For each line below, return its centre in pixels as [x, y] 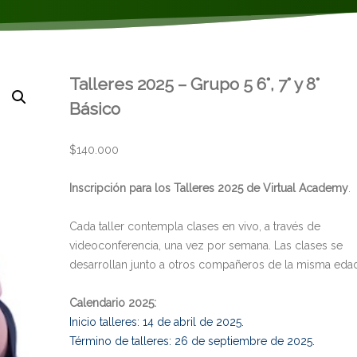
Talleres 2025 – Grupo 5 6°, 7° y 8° [195, 84]
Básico [95, 108]
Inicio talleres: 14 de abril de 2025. [157, 322]
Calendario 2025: [113, 302]
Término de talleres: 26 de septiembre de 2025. [192, 341]
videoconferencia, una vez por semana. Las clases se [206, 245]
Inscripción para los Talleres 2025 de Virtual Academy [209, 188]
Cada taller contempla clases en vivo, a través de [195, 226]
